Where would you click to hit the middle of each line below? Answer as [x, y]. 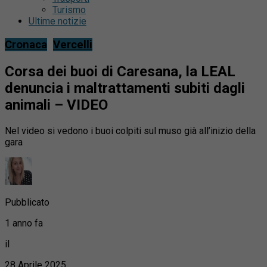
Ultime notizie [58, 21]
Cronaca [26, 45]
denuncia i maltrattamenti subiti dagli [125, 89]
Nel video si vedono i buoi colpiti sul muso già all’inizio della [130, 131]
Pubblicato [27, 202]
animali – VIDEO [56, 105]
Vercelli [73, 45]
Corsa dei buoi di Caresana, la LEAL [120, 72]
